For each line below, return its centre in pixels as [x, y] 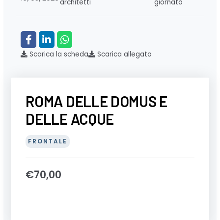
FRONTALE [48, 141]
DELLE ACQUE [70, 119]
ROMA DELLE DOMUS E [96, 101]
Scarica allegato [124, 55]
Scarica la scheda [58, 55]
